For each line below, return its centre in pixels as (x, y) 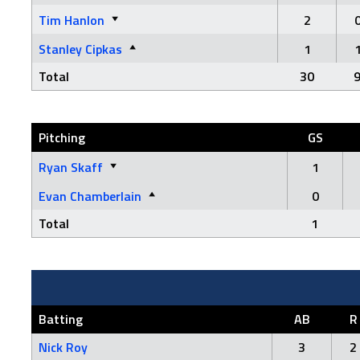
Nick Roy (63, 347)
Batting (61, 319)
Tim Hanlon (72, 20)
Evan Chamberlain (90, 196)
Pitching (62, 137)
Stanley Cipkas (80, 49)
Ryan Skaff (71, 167)
